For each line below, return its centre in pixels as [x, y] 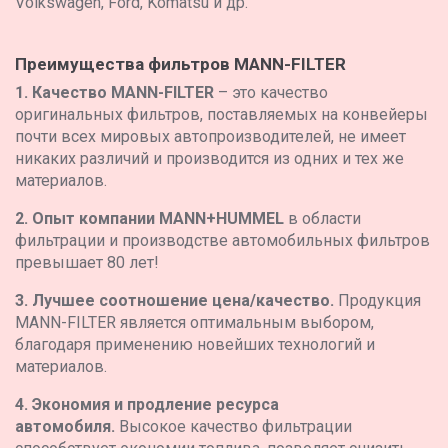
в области [322, 218]
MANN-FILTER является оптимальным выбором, [194, 322]
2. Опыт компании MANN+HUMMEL [149, 218]
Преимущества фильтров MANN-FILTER [180, 64]
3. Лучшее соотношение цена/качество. [176, 300]
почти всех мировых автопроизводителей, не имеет [210, 136]
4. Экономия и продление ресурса [147, 404]
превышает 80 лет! [87, 262]
